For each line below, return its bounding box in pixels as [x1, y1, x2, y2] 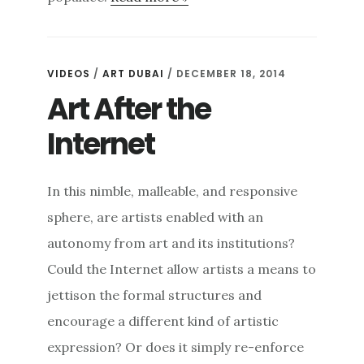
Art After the [47, 89, 211, 131]
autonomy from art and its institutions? [47, 235, 296, 252]
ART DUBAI [102, 67, 165, 81]
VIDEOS [47, 67, 91, 81]
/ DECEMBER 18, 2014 [167, 67, 287, 81]
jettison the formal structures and [47, 287, 262, 304]
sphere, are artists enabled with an [47, 209, 264, 226]
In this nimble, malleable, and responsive [47, 183, 298, 200]
